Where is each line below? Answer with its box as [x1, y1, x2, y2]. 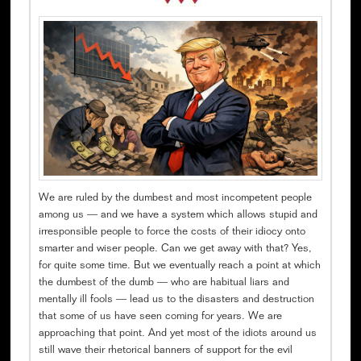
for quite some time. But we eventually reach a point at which [38, 260, 321, 272]
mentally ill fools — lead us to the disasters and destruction [38, 294, 314, 305]
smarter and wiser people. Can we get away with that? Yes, [38, 243, 312, 255]
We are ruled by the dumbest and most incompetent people [38, 193, 312, 204]
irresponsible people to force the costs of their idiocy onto [38, 226, 305, 238]
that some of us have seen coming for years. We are [38, 311, 282, 322]
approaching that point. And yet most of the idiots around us [38, 328, 317, 339]
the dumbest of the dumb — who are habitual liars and [38, 277, 289, 288]
